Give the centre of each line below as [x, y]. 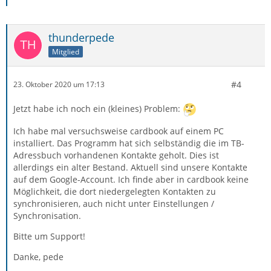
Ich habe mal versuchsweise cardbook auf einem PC [119, 131]
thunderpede [81, 37]
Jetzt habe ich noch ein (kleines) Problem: [98, 109]
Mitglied [66, 51]
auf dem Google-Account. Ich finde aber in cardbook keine [131, 179]
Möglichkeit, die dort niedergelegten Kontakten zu [115, 191]
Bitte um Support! [49, 236]
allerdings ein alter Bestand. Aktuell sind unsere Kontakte [130, 167]
